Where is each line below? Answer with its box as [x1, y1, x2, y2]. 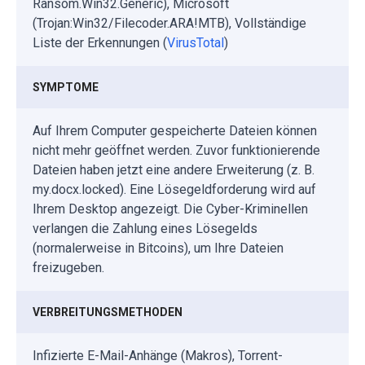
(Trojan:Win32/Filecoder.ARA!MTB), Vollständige [33, 15, 306, 31]
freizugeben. [33, 259, 104, 275]
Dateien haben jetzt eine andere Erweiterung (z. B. [33, 161, 314, 178]
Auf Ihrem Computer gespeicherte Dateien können [33, 122, 317, 139]
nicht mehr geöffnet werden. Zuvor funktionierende [33, 142, 320, 158]
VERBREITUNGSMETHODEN [33, 305, 182, 319]
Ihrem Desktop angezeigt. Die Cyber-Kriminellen [33, 200, 308, 217]
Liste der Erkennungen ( [33, 34, 167, 51]
